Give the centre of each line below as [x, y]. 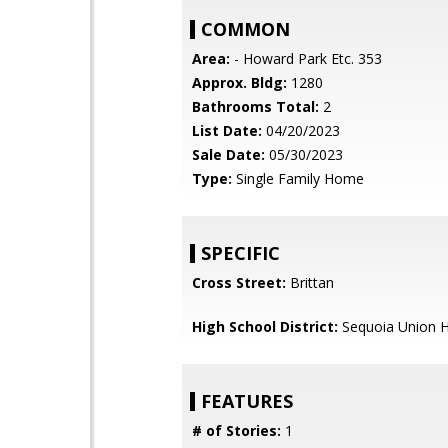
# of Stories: [236, 430]
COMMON [245, 29]
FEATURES [247, 401]
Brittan [310, 282]
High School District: [265, 326]
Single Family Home [298, 178]
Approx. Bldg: [239, 82]
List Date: [227, 130]
